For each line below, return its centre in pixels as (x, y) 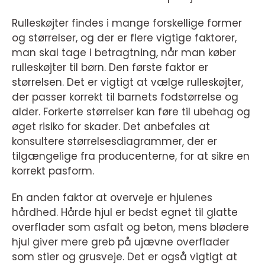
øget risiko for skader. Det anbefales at (111, 127)
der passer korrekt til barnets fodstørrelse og (125, 97)
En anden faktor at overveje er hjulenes (112, 198)
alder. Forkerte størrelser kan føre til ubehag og (131, 112)
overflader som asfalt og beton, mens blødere (130, 227)
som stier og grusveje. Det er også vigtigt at (125, 257)
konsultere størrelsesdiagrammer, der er (114, 141)
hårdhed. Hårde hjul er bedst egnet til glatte (125, 212)
